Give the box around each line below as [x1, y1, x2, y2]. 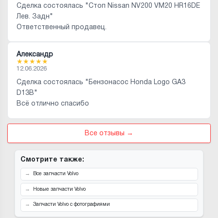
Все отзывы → [85, 130, 133, 137]
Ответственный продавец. [16, 24, 107, 31]
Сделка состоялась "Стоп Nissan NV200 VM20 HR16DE [16, 2, 200, 9]
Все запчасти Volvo [33, 171, 78, 176]
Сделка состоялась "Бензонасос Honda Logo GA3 [16, 79, 185, 86]
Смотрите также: [20, 156, 84, 163]
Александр [16, 51, 53, 58]
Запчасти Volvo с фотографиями [33, 202, 110, 207]
